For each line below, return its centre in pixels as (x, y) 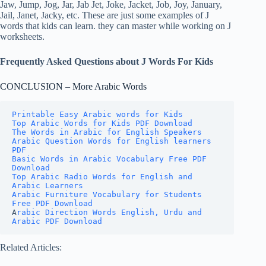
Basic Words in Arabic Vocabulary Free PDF (109, 159)
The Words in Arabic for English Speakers (107, 132)
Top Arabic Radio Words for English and (102, 176)
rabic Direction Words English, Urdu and (109, 212)
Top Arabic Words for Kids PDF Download (102, 123)
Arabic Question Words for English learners (112, 141)
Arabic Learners (47, 185)
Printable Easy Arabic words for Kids (97, 114)
